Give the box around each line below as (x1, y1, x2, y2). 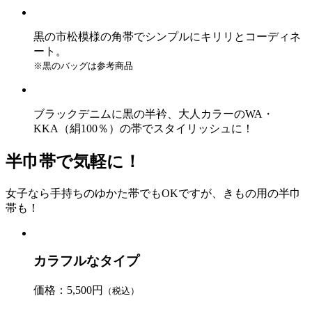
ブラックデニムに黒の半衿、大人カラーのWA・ (33, 107, 274, 120)
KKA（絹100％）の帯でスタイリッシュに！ (33, 122, 253, 134)
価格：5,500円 (33, 284, 103, 297)
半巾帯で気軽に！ (6, 152, 141, 171)
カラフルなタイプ (33, 253, 139, 269)
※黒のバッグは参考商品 (33, 60, 133, 71)
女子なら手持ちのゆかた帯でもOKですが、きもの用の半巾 (6, 187, 301, 199)
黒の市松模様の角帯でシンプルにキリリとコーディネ (33, 30, 301, 42)
